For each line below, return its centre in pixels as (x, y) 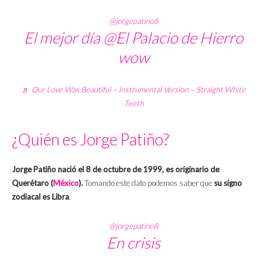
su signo (228, 183)
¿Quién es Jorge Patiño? (91, 139)
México (66, 183)
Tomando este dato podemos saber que (149, 183)
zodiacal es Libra (41, 197)
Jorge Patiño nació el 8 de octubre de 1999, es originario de (116, 170)
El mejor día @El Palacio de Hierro (133, 38)
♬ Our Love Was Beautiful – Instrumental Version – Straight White (133, 90)
